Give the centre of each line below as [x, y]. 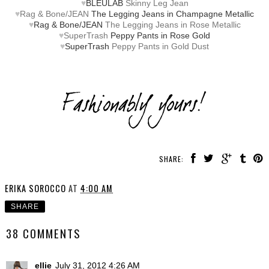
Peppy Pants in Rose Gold [159, 35]
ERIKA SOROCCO [35, 188]
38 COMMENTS [44, 233]
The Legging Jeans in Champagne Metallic [171, 14]
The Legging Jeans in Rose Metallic [173, 24]
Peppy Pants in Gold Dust [160, 46]
